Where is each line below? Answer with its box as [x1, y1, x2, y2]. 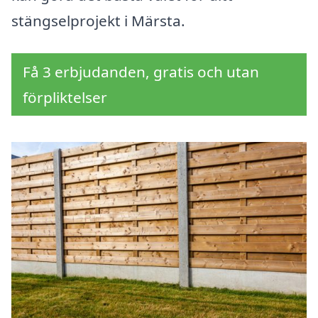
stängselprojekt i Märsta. [11, 11, 185, 31]
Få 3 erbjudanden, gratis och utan [23, 62, 259, 82]
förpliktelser [23, 87, 107, 108]
